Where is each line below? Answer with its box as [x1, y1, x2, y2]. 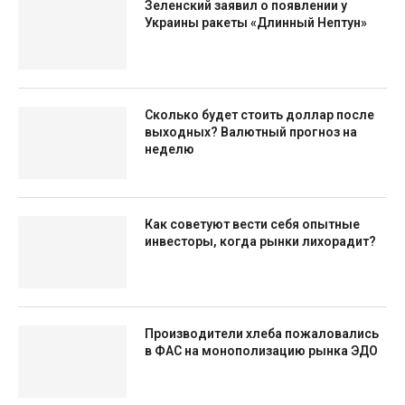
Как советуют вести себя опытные [145, 217, 360, 231]
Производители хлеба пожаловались [145, 326, 379, 341]
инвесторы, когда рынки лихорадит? [145, 234, 376, 249]
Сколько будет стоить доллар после [145, 108, 374, 122]
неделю [145, 142, 194, 156]
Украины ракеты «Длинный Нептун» [145, 15, 367, 30]
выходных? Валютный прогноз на [145, 125, 357, 139]
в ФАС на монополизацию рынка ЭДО [145, 344, 378, 358]
